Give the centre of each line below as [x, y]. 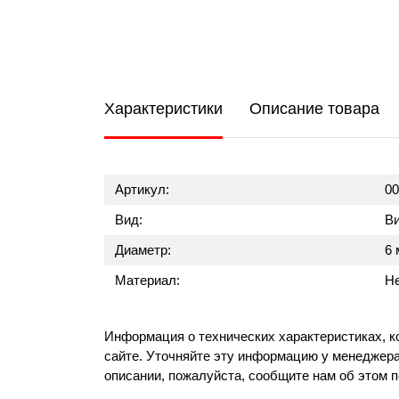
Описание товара [314, 109]
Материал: [147, 280]
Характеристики [163, 109]
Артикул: [142, 189]
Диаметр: [143, 250]
